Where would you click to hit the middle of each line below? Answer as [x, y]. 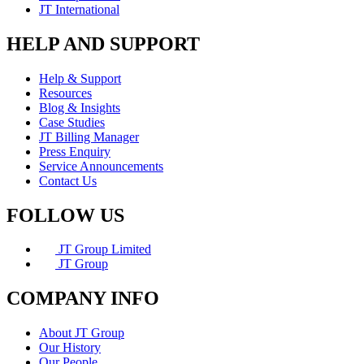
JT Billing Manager [89, 136]
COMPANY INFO [83, 299]
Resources [65, 93]
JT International [79, 9]
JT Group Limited [103, 249]
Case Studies [72, 122]
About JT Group [82, 333]
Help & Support [80, 78]
